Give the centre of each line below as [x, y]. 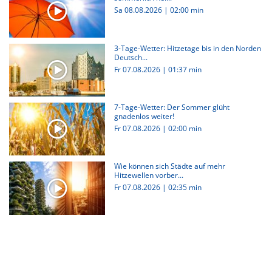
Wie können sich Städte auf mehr [169, 166]
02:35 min [185, 187]
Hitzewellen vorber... [148, 175]
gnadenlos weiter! [144, 116]
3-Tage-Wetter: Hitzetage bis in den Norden [187, 48]
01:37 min [185, 69]
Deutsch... [131, 57]
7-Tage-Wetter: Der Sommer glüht [172, 107]
